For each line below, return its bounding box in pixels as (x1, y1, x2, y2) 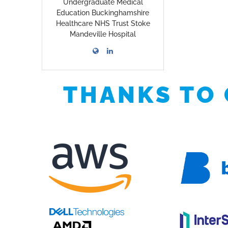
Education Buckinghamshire (56, 9, 150, 17)
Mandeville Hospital (70, 30, 136, 38)
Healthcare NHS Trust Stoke (55, 19, 150, 27)
